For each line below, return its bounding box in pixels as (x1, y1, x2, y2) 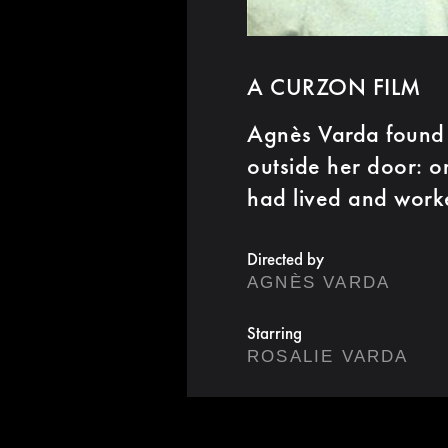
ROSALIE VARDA (247, 346, 409, 366)
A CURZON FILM (247, 70, 421, 102)
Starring (247, 321, 302, 344)
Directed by (247, 247, 324, 270)
